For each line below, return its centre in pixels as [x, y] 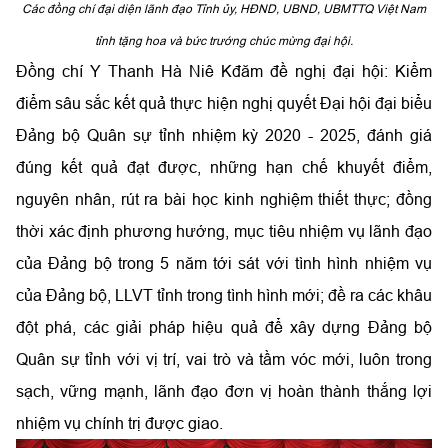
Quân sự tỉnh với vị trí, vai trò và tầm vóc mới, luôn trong [224, 358]
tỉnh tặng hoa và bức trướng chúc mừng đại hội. [224, 40]
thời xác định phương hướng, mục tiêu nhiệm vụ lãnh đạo [224, 230]
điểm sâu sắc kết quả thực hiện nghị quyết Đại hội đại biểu [224, 102]
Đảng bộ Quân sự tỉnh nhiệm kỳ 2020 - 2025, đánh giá [224, 134]
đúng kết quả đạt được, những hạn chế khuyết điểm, [224, 166]
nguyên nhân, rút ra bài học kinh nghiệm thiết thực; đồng [224, 198]
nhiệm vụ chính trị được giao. [119, 422]
